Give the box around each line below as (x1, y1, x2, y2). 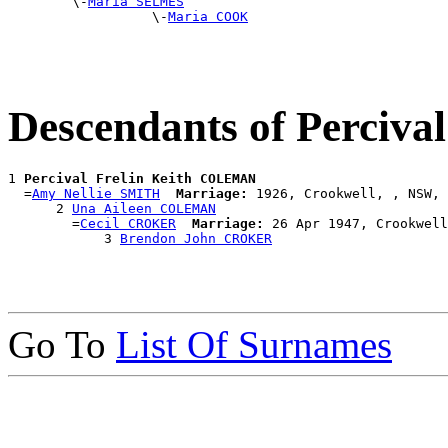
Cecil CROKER (80, 215, 176, 231)
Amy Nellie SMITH (32, 185, 160, 201)
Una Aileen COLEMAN (72, 200, 216, 216)
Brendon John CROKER (120, 230, 272, 246)
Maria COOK (168, 9, 248, 24)
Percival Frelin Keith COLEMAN (24, 170, 256, 186)
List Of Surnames (116, 322, 392, 366)
